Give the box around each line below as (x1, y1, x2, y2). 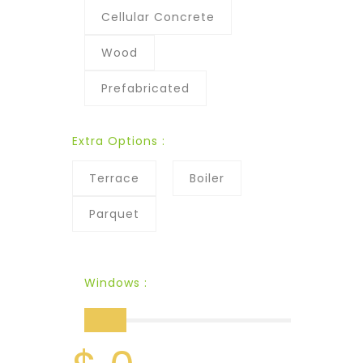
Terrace (89, 170, 139, 186)
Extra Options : (72, 133, 165, 149)
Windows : (84, 275, 147, 291)
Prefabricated (101, 80, 190, 96)
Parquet (89, 206, 139, 222)
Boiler (190, 170, 224, 186)
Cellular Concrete (101, 9, 215, 25)
